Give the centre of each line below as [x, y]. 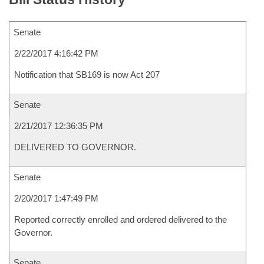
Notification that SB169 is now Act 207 [87, 75]
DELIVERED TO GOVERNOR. [75, 147]
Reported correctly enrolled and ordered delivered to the [121, 220]
